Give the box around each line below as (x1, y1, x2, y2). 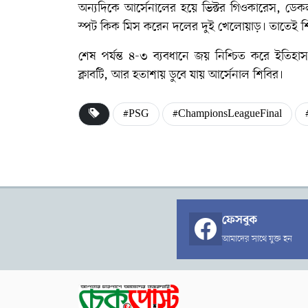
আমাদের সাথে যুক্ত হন (221, 232, 292, 245)
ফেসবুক (221, 213, 257, 228)
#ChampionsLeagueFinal (173, 106, 282, 122)
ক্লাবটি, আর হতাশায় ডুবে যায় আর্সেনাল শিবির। (78, 66, 283, 83)
